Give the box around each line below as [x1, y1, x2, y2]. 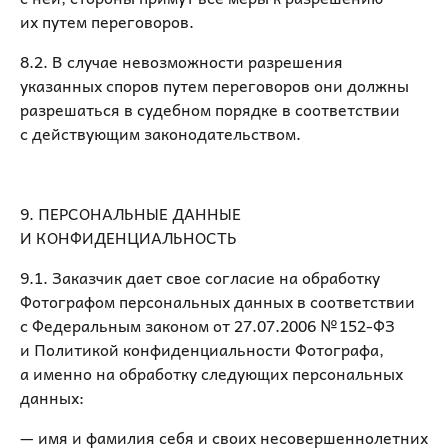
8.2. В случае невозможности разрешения [20, 48, 343, 74]
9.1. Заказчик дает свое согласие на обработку [20, 264, 380, 290]
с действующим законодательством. [20, 120, 301, 146]
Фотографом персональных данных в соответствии [20, 288, 415, 314]
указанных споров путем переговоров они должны [20, 72, 409, 98]
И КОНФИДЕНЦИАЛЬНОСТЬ [20, 224, 237, 250]
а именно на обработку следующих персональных [20, 360, 403, 386]
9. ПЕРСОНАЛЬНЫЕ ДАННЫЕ [20, 200, 241, 226]
